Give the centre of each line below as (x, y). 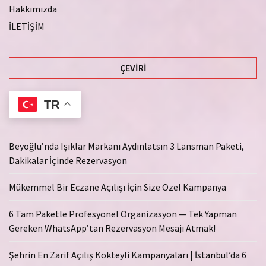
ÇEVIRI (133, 68)
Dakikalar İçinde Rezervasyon (68, 160)
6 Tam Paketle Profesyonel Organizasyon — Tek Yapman (123, 213)
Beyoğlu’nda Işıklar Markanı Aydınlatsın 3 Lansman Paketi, (126, 146)
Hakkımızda (33, 9)
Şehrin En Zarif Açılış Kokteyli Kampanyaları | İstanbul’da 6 (128, 254)
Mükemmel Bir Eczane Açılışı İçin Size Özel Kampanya (118, 187)
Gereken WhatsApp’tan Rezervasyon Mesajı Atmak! (112, 228)
